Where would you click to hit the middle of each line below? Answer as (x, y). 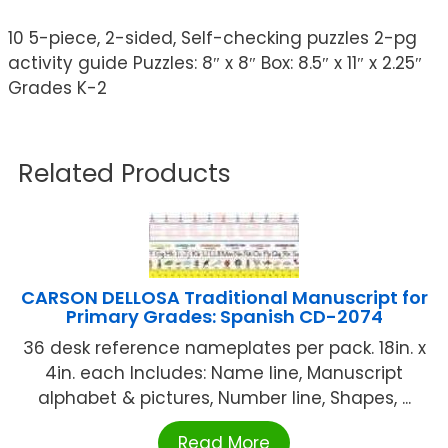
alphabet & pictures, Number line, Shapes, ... (224, 398)
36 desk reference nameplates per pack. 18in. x (224, 348)
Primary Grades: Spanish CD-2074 (224, 317)
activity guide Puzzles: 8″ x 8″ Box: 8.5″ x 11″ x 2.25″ (215, 63)
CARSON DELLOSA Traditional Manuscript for (224, 298)
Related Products (124, 174)
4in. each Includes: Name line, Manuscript (224, 373)
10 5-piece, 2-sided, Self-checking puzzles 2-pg (212, 38)
